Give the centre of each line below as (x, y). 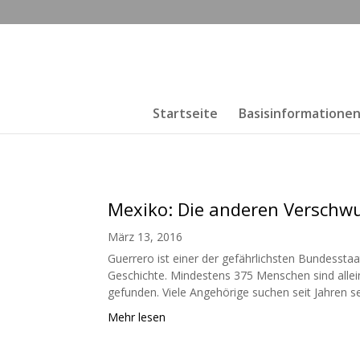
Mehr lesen (137, 317)
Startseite (185, 113)
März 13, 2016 (145, 236)
